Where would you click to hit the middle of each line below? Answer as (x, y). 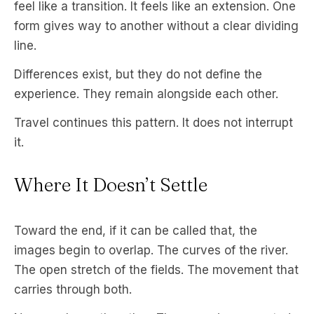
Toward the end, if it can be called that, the (136, 231)
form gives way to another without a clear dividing (156, 26)
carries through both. (73, 290)
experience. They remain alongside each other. (146, 94)
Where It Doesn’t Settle (111, 185)
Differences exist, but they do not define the (138, 75)
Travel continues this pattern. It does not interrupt (153, 123)
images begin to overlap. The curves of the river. (151, 251)
